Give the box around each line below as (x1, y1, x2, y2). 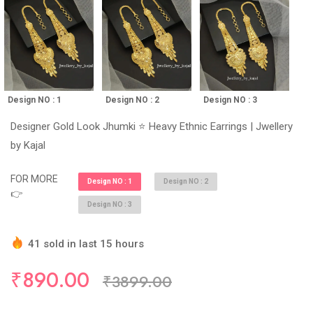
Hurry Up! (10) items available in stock (28, 254, 217, 268)
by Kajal (10, 139, 45, 152)
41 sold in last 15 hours (28, 238, 144, 251)
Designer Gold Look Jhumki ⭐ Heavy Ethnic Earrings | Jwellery (10, 120, 293, 133)
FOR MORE (10, 173, 58, 185)
